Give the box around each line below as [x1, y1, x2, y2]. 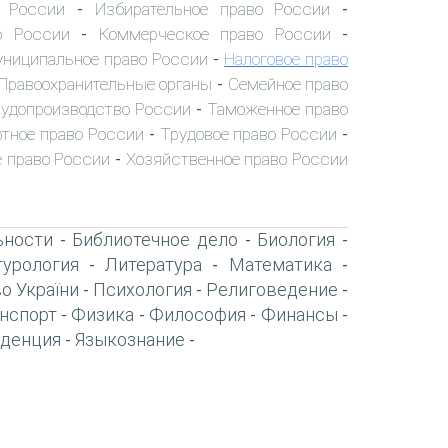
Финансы [260, 303, 338, 325]
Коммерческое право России [98, 23, 331, 44]
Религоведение [206, 278, 338, 300]
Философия [149, 303, 247, 325]
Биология [257, 228, 336, 250]
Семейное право [227, 73, 349, 94]
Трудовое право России [159, 123, 338, 144]
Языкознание [75, 328, 185, 350]
